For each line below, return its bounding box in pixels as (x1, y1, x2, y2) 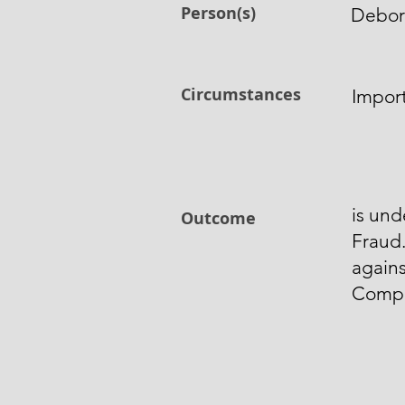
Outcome (181, 207, 256, 230)
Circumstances (181, 83, 301, 106)
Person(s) (181, 2, 256, 24)
